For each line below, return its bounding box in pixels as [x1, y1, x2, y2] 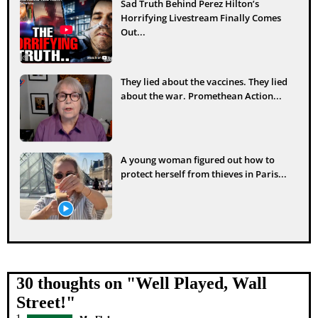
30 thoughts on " [16, 273, 136, 292]
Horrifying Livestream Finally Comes [121, 11, 281, 24]
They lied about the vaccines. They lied [121, 75, 287, 88]
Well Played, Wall [136, 273, 267, 292]
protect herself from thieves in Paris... [121, 167, 287, 180]
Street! [16, 292, 66, 312]
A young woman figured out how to [121, 153, 275, 166]
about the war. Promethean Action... [121, 89, 282, 102]
